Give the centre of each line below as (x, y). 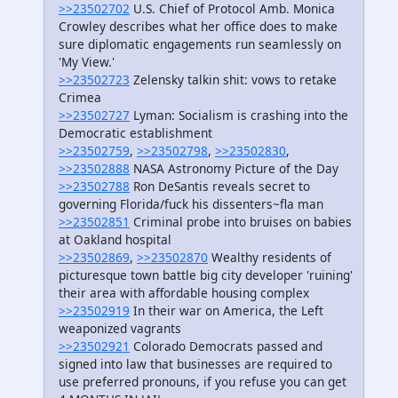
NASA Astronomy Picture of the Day (234, 169)
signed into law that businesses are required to (195, 364)
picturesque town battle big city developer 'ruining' (206, 275)
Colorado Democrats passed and (226, 346)
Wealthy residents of (270, 258)
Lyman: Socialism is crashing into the (239, 115)
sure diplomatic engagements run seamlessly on (200, 44)
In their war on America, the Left (227, 311)
